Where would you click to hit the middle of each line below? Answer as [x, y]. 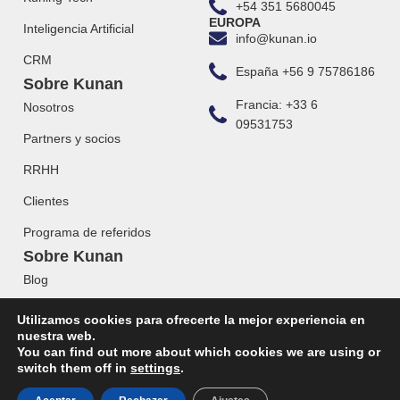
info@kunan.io [276, 39]
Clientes [46, 201]
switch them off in [74, 368]
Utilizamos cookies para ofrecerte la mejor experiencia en [191, 320]
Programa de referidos [87, 233]
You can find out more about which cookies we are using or [199, 352]
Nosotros [49, 108]
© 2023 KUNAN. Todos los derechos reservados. [200, 389]
